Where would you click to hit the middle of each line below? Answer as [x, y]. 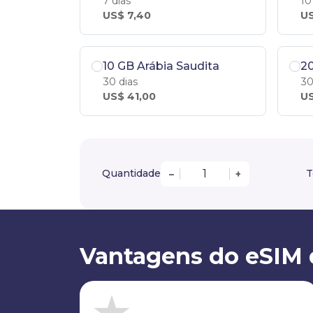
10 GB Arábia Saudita [161, 66]
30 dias [120, 81]
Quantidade [131, 174]
